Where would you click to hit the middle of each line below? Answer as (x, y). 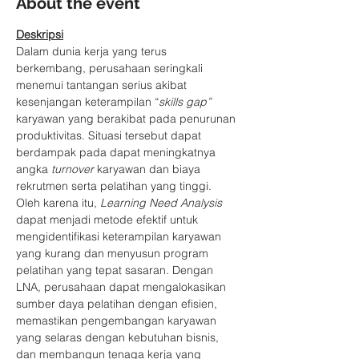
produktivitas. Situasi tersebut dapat (110, 135)
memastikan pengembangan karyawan (118, 321)
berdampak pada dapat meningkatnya (117, 152)
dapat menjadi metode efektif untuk (109, 220)
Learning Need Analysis (163, 203)
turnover (74, 169)
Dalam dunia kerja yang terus (93, 51)
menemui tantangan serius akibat (103, 85)
